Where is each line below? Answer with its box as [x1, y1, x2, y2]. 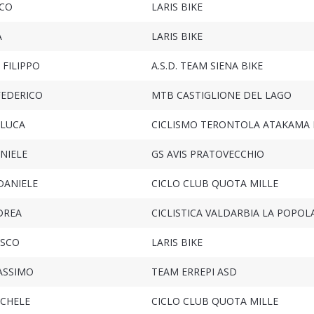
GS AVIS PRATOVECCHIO [151, 147, 264, 161]
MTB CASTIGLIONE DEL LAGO [151, 88, 292, 102]
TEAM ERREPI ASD [151, 265, 237, 279]
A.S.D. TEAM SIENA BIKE [151, 59, 263, 73]
